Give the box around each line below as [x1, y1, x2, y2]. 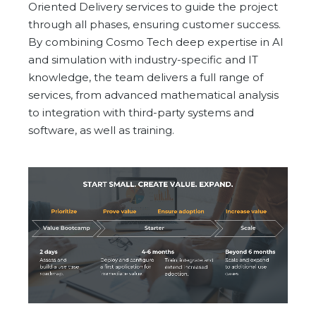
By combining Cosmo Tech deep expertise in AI [28, 35, 284, 49]
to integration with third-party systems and [28, 106, 254, 120]
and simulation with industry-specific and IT [28, 53, 258, 67]
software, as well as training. [28, 123, 174, 138]
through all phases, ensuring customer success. [28, 18, 281, 32]
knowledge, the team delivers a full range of [28, 71, 263, 85]
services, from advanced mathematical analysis [28, 88, 279, 102]
